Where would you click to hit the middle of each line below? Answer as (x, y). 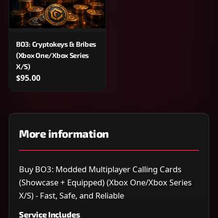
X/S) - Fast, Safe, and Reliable (72, 196)
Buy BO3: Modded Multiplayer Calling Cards (100, 169)
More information (64, 134)
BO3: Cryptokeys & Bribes (56, 44)
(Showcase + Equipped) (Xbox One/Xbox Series (105, 182)
